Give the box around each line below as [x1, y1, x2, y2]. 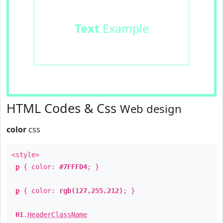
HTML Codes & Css [6, 100, 120, 116]
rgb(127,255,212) [59, 187, 123, 195]
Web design [120, 101, 182, 116]
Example [99, 20, 149, 36]
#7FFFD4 [59, 163, 87, 171]
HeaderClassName [27, 211, 87, 219]
